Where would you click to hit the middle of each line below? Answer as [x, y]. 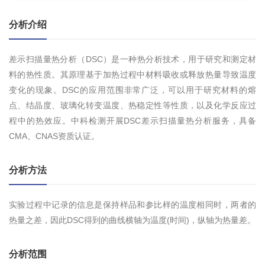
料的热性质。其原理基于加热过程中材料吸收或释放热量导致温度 [132, 75]
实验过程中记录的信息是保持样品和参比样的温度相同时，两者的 [132, 205]
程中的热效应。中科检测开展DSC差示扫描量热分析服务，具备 [132, 121]
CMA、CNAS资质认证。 [54, 136]
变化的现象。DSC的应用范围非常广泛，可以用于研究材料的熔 [132, 90]
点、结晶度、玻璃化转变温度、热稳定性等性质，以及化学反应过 [132, 106]
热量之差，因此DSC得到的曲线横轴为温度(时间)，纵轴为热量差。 [132, 220]
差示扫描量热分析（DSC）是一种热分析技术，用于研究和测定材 [132, 59]
